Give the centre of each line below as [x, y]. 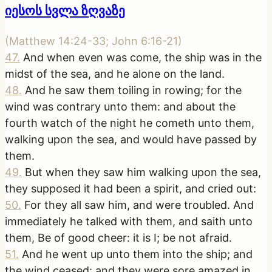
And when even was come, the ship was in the [142, 57]
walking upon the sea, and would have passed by [131, 139]
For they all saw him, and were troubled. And [139, 205]
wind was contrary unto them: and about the [120, 106]
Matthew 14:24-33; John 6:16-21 [93, 41]
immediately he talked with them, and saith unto [129, 221]
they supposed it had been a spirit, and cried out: [131, 188]
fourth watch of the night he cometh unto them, [130, 123]
